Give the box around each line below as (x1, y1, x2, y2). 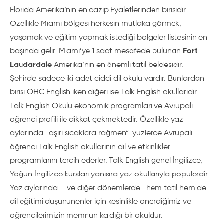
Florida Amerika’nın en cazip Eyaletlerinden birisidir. (10, 5, 187, 14)
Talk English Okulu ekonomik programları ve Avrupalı (10, 101, 193, 110)
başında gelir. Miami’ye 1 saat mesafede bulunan (10, 46, 183, 55)
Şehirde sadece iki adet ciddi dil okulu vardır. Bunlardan (10, 73, 204, 83)
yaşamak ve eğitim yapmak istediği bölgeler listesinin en (10, 32, 207, 42)
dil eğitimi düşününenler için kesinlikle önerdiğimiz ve (10, 197, 191, 206)
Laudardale (10, 59, 52, 69)
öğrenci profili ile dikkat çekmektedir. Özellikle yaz (10, 114, 183, 124)
